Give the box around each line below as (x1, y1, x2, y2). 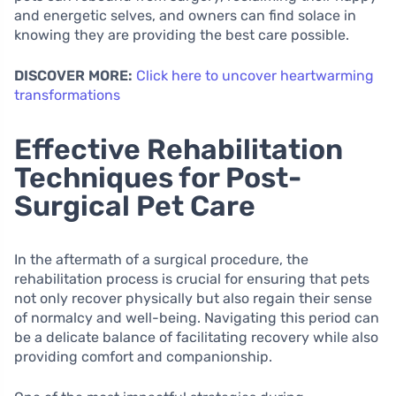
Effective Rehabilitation (14, 133, 343, 167)
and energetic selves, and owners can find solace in (14, 7, 356, 25)
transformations (14, 87, 120, 104)
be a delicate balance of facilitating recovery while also (14, 329, 378, 346)
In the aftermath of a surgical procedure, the (14, 251, 308, 269)
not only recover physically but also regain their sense (14, 290, 372, 308)
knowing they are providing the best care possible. (14, 27, 349, 44)
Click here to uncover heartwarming (136, 67, 374, 85)
